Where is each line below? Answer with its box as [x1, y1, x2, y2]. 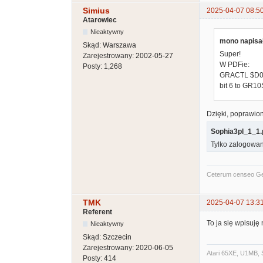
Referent [83, 208, 112, 217]
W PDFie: [220, 60, 249, 69]
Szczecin [103, 233, 131, 242]
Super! [220, 49, 241, 58]
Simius [83, 5, 110, 15]
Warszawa [103, 41, 136, 49]
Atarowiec [83, 15, 117, 24]
